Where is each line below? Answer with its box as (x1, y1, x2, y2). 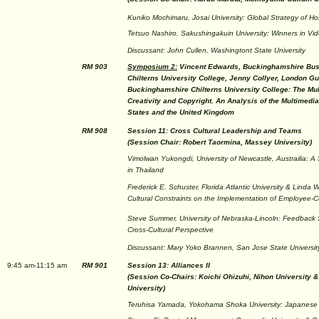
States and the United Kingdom (127, 108, 234, 116)
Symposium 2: (127, 63, 177, 70)
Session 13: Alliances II (127, 261, 210, 269)
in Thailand (127, 166, 164, 174)
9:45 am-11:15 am (7, 261, 67, 269)
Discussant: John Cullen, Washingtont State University (127, 46, 305, 54)
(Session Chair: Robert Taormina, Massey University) (127, 138, 312, 146)
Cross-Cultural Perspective (127, 226, 214, 234)
